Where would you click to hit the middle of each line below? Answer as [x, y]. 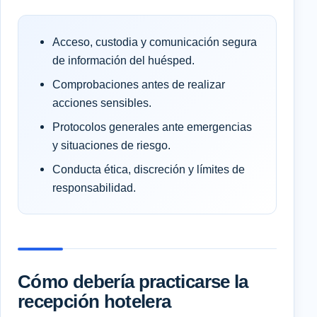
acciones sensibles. [102, 103]
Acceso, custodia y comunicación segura [155, 42]
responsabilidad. [94, 188]
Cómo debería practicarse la [133, 282]
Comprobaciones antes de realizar [139, 85]
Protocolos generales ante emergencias [152, 127]
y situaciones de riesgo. [111, 145]
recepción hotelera [94, 302]
